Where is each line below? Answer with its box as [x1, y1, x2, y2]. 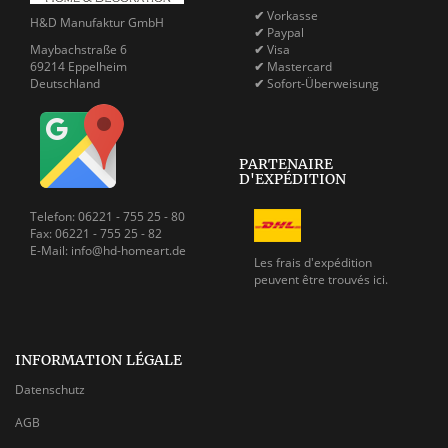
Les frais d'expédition [254, 253, 372, 271]
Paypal [264, 23, 307, 41]
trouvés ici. [328, 270, 388, 288]
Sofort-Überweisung [264, 74, 382, 92]
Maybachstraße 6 [30, 40, 127, 58]
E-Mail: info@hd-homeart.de [30, 241, 186, 259]
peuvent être [254, 270, 328, 288]
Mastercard [264, 57, 335, 75]
